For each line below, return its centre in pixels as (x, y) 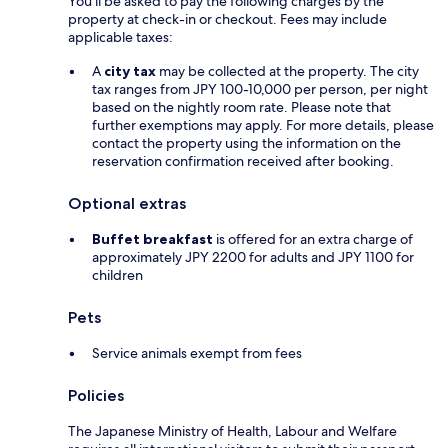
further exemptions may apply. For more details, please (263, 125)
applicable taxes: (120, 37)
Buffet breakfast (152, 239)
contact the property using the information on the (246, 143)
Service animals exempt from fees (197, 353)
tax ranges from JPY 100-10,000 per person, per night (260, 89)
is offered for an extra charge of (313, 239)
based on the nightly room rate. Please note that (241, 107)
